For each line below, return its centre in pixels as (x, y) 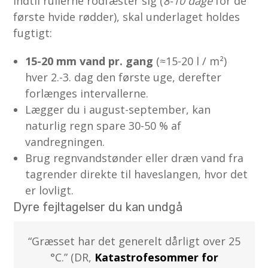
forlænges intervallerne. (87, 93)
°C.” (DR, (72, 257)
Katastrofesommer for (156, 257)
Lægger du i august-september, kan (118, 109)
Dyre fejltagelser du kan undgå (98, 207)
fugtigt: (33, 33)
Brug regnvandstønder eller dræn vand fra (135, 158)
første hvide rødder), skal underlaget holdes (127, 16)
